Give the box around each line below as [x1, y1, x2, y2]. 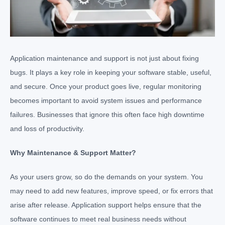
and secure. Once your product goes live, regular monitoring [10, 82, 201, 90]
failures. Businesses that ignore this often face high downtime [10, 110, 204, 119]
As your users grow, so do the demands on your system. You [10, 172, 203, 181]
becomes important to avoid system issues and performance [10, 96, 202, 104]
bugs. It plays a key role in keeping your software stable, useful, [10, 68, 211, 76]
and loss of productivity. [10, 124, 84, 133]
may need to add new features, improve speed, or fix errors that [10, 186, 213, 195]
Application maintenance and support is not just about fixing [10, 54, 199, 62]
